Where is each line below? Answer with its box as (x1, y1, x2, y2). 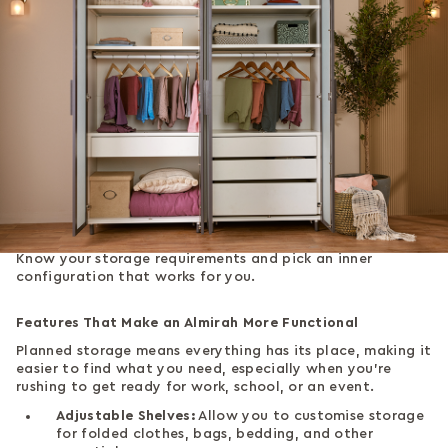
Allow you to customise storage (195, 408, 425, 423)
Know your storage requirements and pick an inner (16, 251, 373, 266)
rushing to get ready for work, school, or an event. (16, 379, 375, 394)
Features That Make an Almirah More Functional (16, 315, 359, 330)
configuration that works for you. (16, 269, 256, 284)
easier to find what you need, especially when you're (16, 361, 392, 376)
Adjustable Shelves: (56, 408, 196, 423)
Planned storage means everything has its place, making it (16, 343, 432, 358)
